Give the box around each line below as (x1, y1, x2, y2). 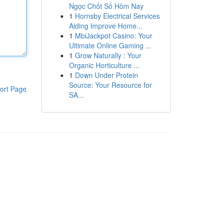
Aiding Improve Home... (69, 21, 143, 31)
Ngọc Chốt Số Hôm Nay (69, 1, 144, 11)
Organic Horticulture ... (69, 60, 140, 70)
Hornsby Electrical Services (74, 11, 160, 21)
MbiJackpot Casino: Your (74, 31, 152, 40)
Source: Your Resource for (69, 80, 152, 90)
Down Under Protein (74, 70, 138, 80)
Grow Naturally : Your (74, 50, 142, 60)
